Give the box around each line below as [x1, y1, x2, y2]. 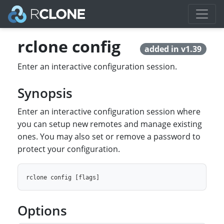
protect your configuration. [17, 143, 120, 154]
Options [17, 202, 67, 219]
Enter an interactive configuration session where [17, 106, 201, 117]
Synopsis [17, 84, 73, 102]
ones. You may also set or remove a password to [17, 131, 201, 142]
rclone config [17, 35, 121, 57]
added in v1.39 [144, 43, 202, 54]
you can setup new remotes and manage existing [17, 118, 202, 129]
